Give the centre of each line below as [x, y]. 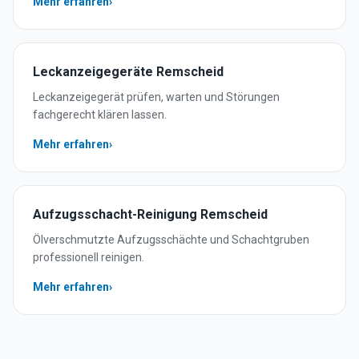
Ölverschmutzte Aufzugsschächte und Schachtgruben [171, 240]
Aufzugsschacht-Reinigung [115, 214]
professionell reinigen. [89, 257]
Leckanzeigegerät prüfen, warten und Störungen [156, 97]
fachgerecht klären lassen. [100, 115]
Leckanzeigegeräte [93, 72]
